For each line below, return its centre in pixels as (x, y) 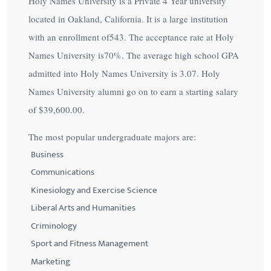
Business (47, 154)
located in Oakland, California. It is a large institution (128, 19)
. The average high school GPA (180, 55)
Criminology (54, 226)
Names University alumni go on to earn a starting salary (133, 91)
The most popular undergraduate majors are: (112, 137)
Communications (62, 172)
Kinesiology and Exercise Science (94, 190)
